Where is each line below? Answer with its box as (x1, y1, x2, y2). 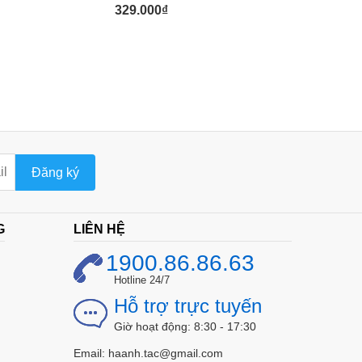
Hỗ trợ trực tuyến (114, 295, 262, 318)
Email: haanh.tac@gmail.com (74, 347, 223, 360)
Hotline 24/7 (114, 274, 170, 287)
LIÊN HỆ (74, 222, 125, 237)
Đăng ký (31, 165, 79, 179)
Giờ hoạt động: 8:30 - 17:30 (114, 320, 256, 334)
